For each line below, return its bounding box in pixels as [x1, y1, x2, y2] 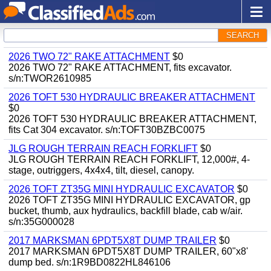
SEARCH [226, 31, 259, 40]
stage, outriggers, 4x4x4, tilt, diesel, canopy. [8, 165, 194, 175]
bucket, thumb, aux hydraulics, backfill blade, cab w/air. [8, 206, 243, 216]
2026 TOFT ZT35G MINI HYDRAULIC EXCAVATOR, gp [8, 195, 250, 205]
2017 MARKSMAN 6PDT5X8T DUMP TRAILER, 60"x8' [8, 246, 248, 256]
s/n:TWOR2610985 [8, 73, 91, 83]
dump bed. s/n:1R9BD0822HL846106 [8, 257, 171, 267]
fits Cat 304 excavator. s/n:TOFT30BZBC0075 [8, 125, 205, 135]
